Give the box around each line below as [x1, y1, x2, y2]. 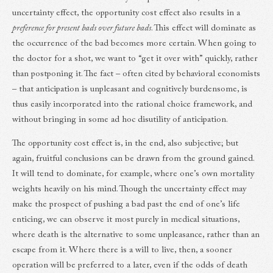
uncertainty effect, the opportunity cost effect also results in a [12, 8, 240, 18]
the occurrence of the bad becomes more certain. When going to [12, 38, 257, 48]
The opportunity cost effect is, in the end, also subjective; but [12, 138, 238, 148]
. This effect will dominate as [151, 23, 256, 33]
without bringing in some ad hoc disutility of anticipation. [12, 115, 228, 124]
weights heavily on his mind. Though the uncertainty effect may [12, 184, 246, 194]
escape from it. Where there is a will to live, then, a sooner [12, 245, 232, 255]
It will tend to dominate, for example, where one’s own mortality [12, 169, 254, 179]
